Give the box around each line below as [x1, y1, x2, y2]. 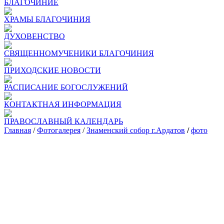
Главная [4, 126, 31, 134]
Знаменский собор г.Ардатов [86, 126, 185, 134]
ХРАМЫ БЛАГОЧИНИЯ [4, 15, 90, 23]
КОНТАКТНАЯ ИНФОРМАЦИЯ [4, 100, 121, 108]
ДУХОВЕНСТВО [4, 32, 65, 40]
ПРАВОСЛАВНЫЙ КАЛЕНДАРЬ [4, 117, 123, 125]
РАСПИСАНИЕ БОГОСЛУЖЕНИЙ [4, 83, 128, 91]
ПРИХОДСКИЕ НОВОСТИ [4, 66, 101, 74]
